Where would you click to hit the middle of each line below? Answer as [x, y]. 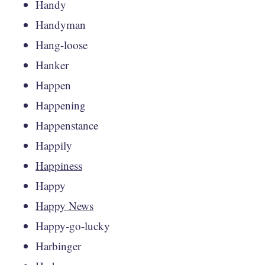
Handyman [61, 24]
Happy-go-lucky [73, 225]
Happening [61, 105]
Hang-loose [62, 44]
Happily [54, 145]
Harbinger [58, 245]
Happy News [64, 205]
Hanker [52, 64]
